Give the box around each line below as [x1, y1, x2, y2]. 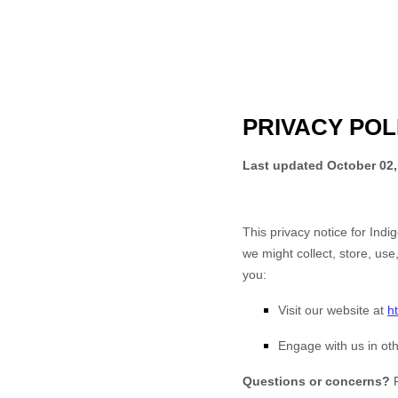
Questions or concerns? [243, 374, 394, 388]
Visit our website [278, 303, 370, 317]
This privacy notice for [243, 225, 370, 239]
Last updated [243, 158, 327, 172]
